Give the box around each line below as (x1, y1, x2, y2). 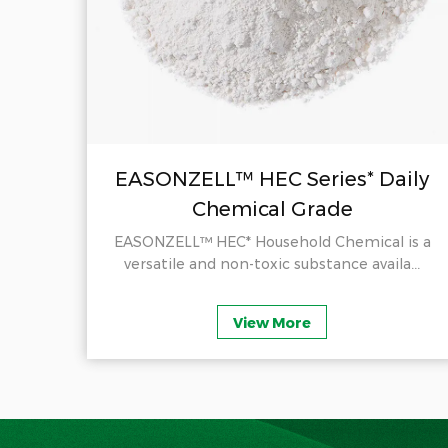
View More (233, 314, 311, 333)
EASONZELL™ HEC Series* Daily (115, 167, 429, 191)
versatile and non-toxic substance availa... (124, 255, 420, 273)
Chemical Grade (191, 197, 353, 221)
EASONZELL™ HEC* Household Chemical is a (113, 233, 431, 251)
